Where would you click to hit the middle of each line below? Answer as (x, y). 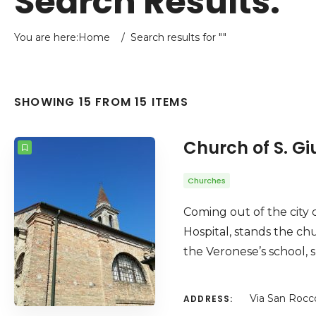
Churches (207, 181)
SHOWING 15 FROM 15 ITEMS (101, 102)
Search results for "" (178, 37)
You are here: (46, 37)
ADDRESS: (208, 299)
